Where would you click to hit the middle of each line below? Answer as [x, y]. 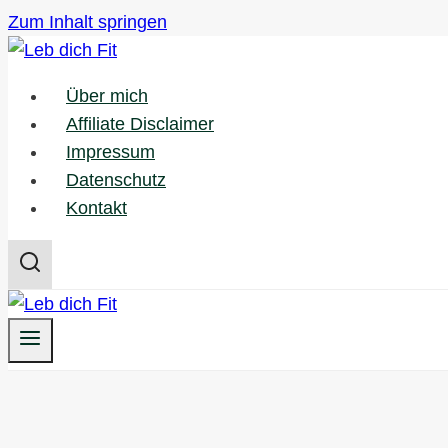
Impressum [110, 152]
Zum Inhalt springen [87, 22]
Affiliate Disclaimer [140, 124]
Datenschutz [116, 180]
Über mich [107, 96]
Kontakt [96, 208]
